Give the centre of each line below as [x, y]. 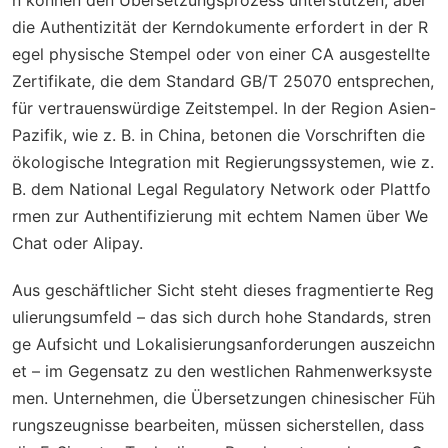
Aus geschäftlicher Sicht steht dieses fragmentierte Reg [223, 289]
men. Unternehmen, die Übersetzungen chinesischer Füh [223, 397]
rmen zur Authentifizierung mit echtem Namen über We [220, 215]
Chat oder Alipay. [77, 242]
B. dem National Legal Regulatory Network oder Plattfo [221, 188]
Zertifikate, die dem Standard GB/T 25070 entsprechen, [223, 80]
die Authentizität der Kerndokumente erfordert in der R [220, 26]
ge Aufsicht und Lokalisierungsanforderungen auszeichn [223, 343]
